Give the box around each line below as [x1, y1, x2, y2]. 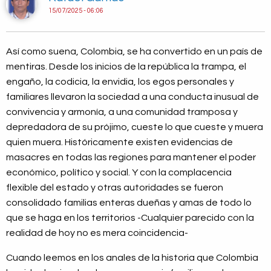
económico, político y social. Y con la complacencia [6, 168, 232, 178]
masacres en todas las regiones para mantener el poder [6, 152, 256, 163]
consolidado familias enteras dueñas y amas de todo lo [6, 198, 252, 208]
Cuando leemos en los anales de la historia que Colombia [6, 253, 258, 263]
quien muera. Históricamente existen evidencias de [6, 137, 233, 148]
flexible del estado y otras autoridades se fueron [6, 183, 223, 193]
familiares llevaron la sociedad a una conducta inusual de [6, 92, 259, 102]
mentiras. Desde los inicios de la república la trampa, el [6, 62, 246, 72]
